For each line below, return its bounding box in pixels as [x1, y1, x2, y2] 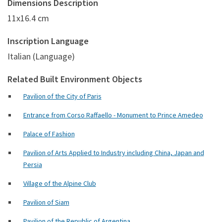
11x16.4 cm [7, 12, 49, 24]
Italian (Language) [7, 51, 75, 62]
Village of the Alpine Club [23, 179, 96, 188]
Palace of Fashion [23, 129, 75, 139]
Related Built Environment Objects [7, 73, 142, 85]
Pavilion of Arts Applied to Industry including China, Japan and [23, 148, 204, 158]
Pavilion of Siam [23, 198, 69, 207]
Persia [23, 160, 42, 169]
